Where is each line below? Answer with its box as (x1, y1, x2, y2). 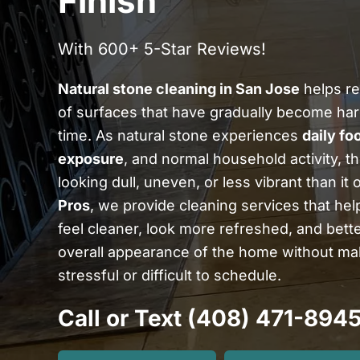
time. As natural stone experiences (58, 127, 302, 144)
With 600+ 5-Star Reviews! (58, 39, 266, 59)
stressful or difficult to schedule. (58, 267, 281, 284)
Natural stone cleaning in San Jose (58, 80, 300, 97)
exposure (58, 150, 124, 167)
